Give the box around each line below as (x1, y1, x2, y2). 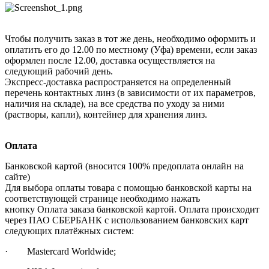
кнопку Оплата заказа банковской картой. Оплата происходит (5, 204, 259, 214)
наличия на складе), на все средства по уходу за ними (5, 98, 225, 109)
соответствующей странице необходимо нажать (5, 193, 200, 204)
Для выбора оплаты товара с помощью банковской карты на (5, 182, 252, 193)
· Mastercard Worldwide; (5, 246, 116, 256)
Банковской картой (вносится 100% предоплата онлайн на (5, 160, 244, 171)
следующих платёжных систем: (5, 225, 134, 236)
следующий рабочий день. (5, 65, 113, 76)
